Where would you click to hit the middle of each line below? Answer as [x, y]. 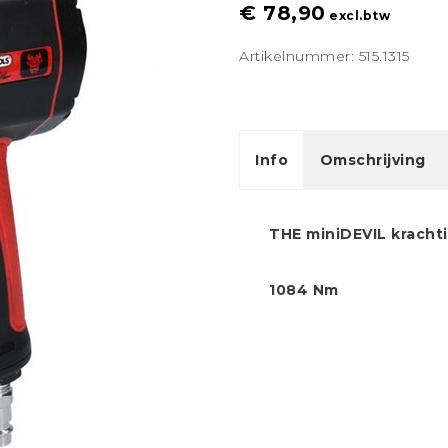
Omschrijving [372, 160]
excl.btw [357, 15]
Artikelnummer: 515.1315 [324, 56]
